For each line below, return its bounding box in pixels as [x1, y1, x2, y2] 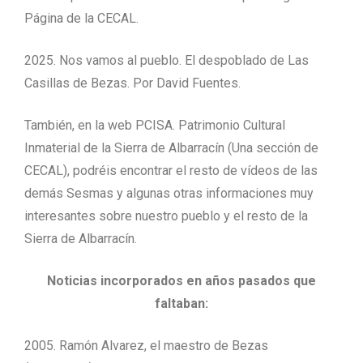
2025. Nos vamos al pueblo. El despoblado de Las [24, 52, 309, 68]
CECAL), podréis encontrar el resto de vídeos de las [24, 162, 318, 178]
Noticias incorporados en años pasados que [47, 272, 316, 288]
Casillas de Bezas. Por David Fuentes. [24, 75, 241, 91]
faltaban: [155, 295, 208, 311]
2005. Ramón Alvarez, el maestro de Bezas [24, 337, 268, 353]
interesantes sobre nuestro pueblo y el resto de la [24, 207, 308, 224]
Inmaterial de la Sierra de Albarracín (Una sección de [24, 139, 318, 156]
